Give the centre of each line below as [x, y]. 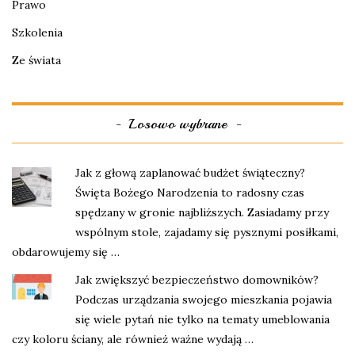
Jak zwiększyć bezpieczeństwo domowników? [197, 279]
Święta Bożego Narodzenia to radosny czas [190, 192]
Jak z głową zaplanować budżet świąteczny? [190, 172]
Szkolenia [37, 32]
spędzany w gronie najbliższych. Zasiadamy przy [202, 212]
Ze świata [36, 60]
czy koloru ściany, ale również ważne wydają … [133, 339]
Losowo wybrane [177, 123]
